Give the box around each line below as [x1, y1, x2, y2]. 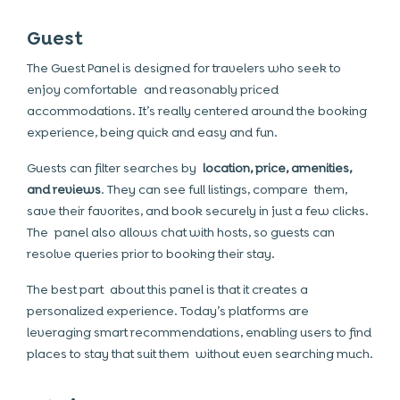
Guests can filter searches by [27, 160, 203, 176]
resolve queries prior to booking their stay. [27, 246, 275, 262]
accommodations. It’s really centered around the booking [27, 103, 373, 119]
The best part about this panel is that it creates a [27, 281, 308, 297]
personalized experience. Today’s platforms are [27, 303, 309, 319]
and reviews [27, 181, 101, 197]
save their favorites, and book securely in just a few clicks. [27, 203, 369, 219]
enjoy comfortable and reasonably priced [27, 81, 279, 97]
